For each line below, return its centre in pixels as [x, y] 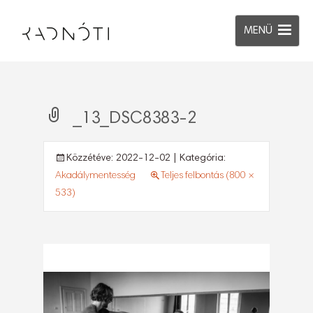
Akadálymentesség [95, 176]
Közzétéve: [91, 159]
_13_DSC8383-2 [134, 119]
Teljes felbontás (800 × [208, 176]
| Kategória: [198, 159]
